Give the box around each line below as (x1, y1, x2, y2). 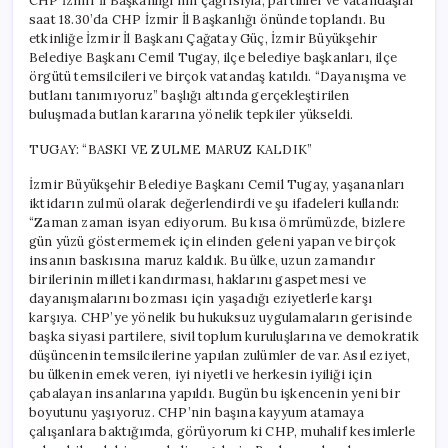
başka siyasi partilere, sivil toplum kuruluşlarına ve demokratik (29, 327, 419, 345)
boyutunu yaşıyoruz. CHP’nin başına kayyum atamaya (29, 403, 364, 421)
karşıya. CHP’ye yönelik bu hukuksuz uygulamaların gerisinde (29, 308, 412, 326)
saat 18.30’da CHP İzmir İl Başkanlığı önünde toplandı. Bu (29, 10, 386, 28)
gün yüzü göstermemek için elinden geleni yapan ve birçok (29, 232, 397, 250)
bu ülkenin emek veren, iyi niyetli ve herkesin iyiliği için (29, 365, 372, 383)
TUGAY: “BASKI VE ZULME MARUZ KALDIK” (29, 140, 313, 158)
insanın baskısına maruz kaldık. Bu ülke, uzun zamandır (29, 251, 375, 269)
